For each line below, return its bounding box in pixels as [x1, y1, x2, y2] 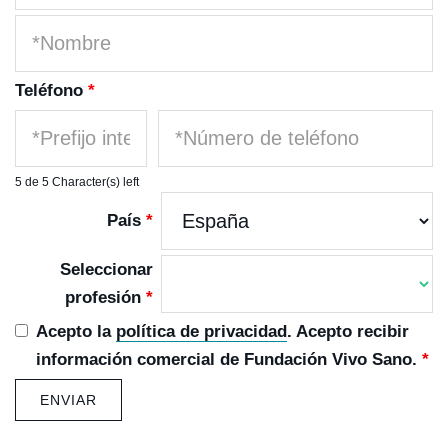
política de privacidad [116, 322, 288, 341]
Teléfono [15, 81, 88, 100]
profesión [64, 288, 146, 307]
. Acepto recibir [287, 322, 410, 341]
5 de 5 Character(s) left [15, 175, 139, 189]
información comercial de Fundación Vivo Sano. [36, 350, 423, 369]
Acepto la [36, 322, 117, 341]
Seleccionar [59, 260, 153, 279]
